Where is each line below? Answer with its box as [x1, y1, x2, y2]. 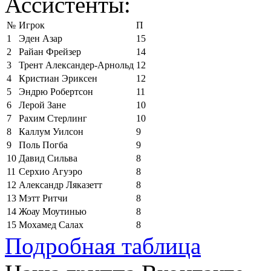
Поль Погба [19, 139, 68, 150]
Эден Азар [19, 33, 62, 44]
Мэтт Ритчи [19, 192, 68, 203]
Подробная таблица [5, 232, 201, 259]
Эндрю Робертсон [19, 86, 93, 97]
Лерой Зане [19, 99, 66, 110]
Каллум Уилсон [19, 126, 83, 137]
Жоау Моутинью [19, 206, 87, 217]
